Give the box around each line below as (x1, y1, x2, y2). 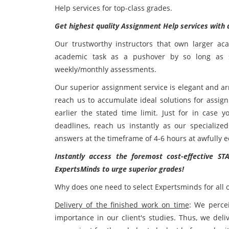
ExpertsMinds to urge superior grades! (55, 164, 184, 174)
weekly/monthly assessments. (55, 64, 156, 74)
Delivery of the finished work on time (55, 200, 189, 210)
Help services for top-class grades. (55, 3, 172, 13)
